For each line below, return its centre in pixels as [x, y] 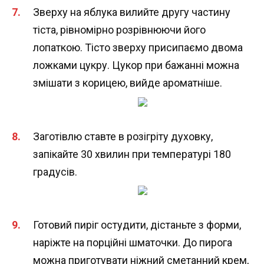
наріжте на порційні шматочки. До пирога [133, 243]
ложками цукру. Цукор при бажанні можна [136, 65]
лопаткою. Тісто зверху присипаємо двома [138, 48]
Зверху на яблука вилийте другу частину [132, 12]
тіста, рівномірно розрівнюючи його [119, 30]
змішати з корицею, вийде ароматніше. [128, 83]
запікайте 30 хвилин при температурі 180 [132, 154]
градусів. [55, 171]
